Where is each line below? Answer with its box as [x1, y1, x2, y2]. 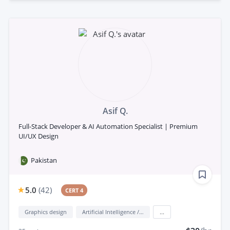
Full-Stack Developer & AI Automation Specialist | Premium [18, 122, 198, 131]
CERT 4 [65, 186, 84, 195]
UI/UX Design [18, 131, 59, 141]
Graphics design [25, 208, 67, 216]
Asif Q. [102, 105, 128, 117]
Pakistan [31, 156, 57, 165]
